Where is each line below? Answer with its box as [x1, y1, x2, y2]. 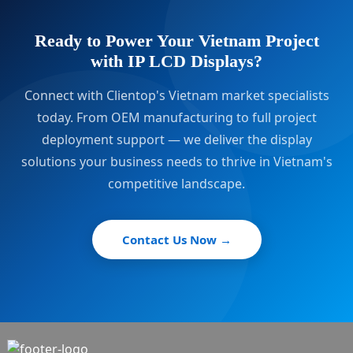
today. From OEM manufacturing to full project [36, 109, 317, 126]
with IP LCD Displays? [91, 51, 262, 71]
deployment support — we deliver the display [41, 131, 312, 148]
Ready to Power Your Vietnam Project [34, 31, 319, 50]
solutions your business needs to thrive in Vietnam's [20, 153, 333, 170]
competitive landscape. [108, 175, 245, 192]
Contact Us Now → [121, 232, 232, 247]
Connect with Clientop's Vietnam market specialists [24, 87, 329, 104]
